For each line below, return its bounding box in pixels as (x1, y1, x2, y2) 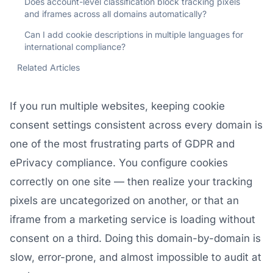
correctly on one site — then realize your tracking (10, 175, 252, 188)
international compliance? (24, 41, 126, 52)
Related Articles (17, 62, 80, 73)
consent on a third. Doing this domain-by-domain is (10, 232, 261, 244)
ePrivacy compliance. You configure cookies (10, 157, 228, 169)
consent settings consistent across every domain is (10, 119, 263, 131)
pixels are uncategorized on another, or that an (10, 194, 239, 207)
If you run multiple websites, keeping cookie (10, 100, 225, 112)
